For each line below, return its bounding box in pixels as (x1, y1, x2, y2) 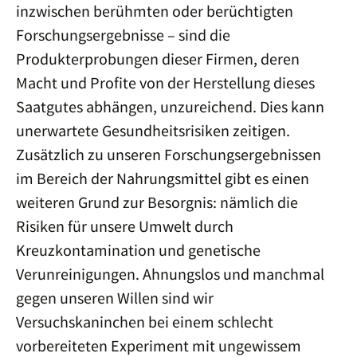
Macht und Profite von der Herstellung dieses (16, 73, 315, 92)
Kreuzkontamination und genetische (16, 240, 261, 260)
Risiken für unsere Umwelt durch (16, 216, 233, 236)
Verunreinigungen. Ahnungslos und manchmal (16, 264, 324, 284)
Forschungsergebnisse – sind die (16, 25, 230, 45)
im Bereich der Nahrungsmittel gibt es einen (16, 168, 309, 188)
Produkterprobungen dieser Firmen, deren (16, 49, 300, 69)
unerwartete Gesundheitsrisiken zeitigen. (16, 120, 290, 140)
